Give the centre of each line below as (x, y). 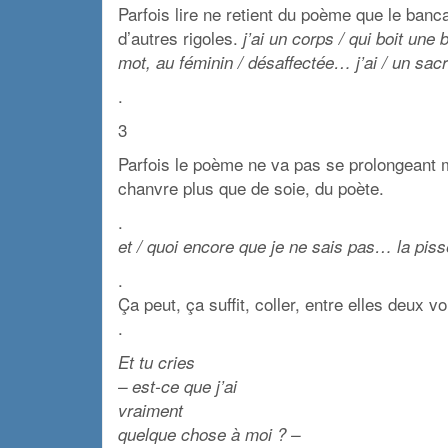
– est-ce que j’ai (177, 385)
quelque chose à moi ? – (209, 433)
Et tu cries (156, 361)
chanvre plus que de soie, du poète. (251, 187)
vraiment (150, 409)
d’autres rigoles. (180, 37)
